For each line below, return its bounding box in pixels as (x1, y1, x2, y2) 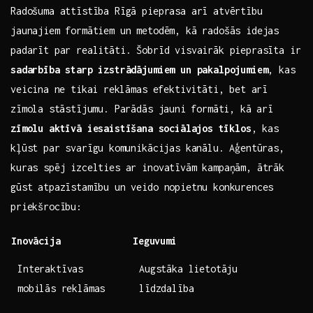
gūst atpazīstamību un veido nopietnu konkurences (10, 181, 274, 194)
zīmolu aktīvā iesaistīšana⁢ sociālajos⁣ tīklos (10, 122, 252, 135)
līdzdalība (139, 282, 194, 295)
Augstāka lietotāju (139, 263, 238, 275)
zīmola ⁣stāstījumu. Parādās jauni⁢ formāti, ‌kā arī (10, 103, 273, 115)
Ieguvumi (133, 235, 177, 247)
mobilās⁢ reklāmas (17, 282, 105, 295)
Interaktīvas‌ (17, 263, 84, 275)
